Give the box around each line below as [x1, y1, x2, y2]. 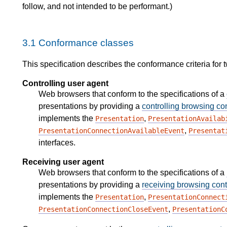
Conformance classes [39, 37, 134, 48]
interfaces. [39, 138, 75, 147]
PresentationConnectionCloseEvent [39, 205, 168, 214]
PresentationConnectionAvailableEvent [39, 127, 184, 135]
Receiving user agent [22, 158, 104, 167]
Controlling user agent [22, 79, 108, 88]
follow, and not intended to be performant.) [22, 2, 172, 11]
